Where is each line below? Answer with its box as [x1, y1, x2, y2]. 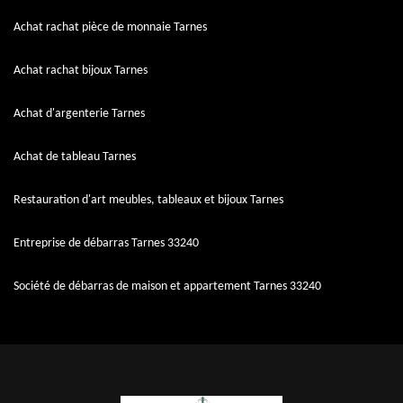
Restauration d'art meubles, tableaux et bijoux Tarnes [13, 193, 283, 207]
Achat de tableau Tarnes [13, 150, 136, 164]
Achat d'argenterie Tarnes [13, 107, 145, 121]
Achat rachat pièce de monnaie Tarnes [13, 21, 207, 34]
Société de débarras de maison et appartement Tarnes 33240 [13, 280, 321, 293]
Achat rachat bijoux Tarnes [13, 64, 148, 77]
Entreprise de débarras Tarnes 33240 [13, 237, 199, 250]
